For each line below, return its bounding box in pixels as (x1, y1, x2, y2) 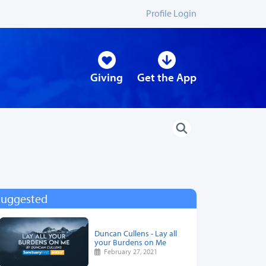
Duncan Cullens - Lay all (94, 227, 177, 239)
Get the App (137, 70, 197, 85)
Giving (90, 70, 123, 85)
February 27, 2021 (100, 247, 158, 256)
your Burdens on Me (94, 236, 166, 248)
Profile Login (146, 7, 197, 19)
